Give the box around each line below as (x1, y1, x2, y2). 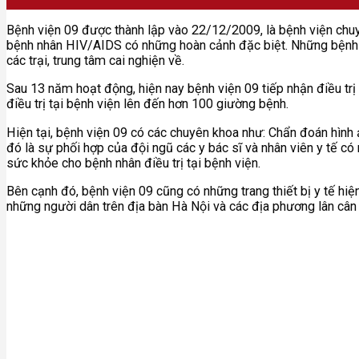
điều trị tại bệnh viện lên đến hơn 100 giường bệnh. (6, 96, 288, 112)
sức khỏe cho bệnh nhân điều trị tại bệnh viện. (6, 155, 260, 171)
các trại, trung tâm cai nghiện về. (6, 53, 184, 69)
